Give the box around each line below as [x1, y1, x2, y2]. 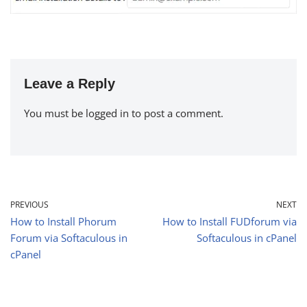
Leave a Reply [24, 75, 115, 91]
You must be [24, 106, 86, 120]
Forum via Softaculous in [10, 230, 127, 245]
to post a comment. [129, 106, 223, 120]
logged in [86, 106, 129, 120]
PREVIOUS [10, 198, 49, 210]
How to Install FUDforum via [162, 214, 297, 228]
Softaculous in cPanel [197, 230, 297, 245]
